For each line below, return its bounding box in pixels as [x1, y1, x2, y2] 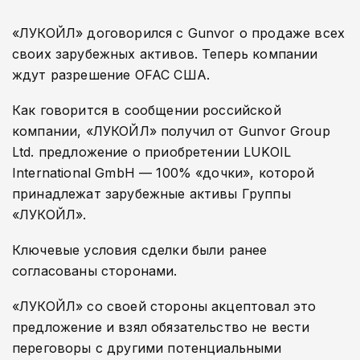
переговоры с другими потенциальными [12, 339, 282, 356]
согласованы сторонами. [12, 262, 186, 279]
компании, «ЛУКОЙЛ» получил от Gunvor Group [12, 122, 330, 139]
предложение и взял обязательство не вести [12, 318, 310, 335]
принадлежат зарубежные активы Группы [12, 185, 291, 202]
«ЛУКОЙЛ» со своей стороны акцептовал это [12, 297, 317, 314]
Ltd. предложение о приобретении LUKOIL [12, 143, 292, 160]
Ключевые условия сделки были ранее [12, 241, 268, 258]
